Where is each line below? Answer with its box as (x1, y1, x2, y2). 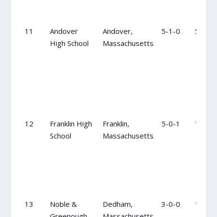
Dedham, (102, 199, 133, 209)
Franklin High (49, 118, 92, 128)
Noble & (49, 199, 77, 209)
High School (49, 38, 89, 48)
